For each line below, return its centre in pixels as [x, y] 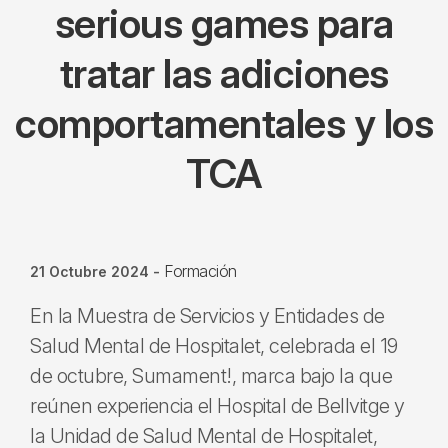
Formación [200, 271]
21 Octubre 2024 [89, 271]
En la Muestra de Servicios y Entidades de [207, 316]
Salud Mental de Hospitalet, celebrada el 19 [214, 346]
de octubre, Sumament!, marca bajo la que [211, 376]
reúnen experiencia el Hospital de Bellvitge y [217, 406]
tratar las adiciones [224, 73]
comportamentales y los [224, 123]
